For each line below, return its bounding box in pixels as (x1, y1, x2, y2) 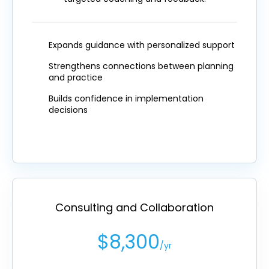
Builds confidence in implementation (49, 92, 204, 105)
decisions (49, 104, 88, 116)
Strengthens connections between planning (49, 60, 234, 73)
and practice (49, 71, 103, 84)
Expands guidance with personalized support (49, 39, 235, 52)
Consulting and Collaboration (55, 200, 214, 216)
